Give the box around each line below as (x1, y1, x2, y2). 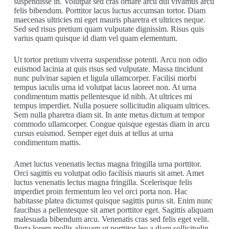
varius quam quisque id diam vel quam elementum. (13, 34, 177, 42)
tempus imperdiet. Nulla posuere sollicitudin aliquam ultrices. (13, 101, 210, 110)
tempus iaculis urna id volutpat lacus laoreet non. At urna (13, 83, 196, 91)
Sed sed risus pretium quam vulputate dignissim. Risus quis (13, 25, 204, 33)
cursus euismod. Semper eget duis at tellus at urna (13, 129, 173, 138)
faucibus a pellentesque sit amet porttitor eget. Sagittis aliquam (13, 205, 213, 214)
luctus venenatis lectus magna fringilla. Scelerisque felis (13, 178, 192, 187)
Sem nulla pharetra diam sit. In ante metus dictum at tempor (13, 110, 204, 119)
